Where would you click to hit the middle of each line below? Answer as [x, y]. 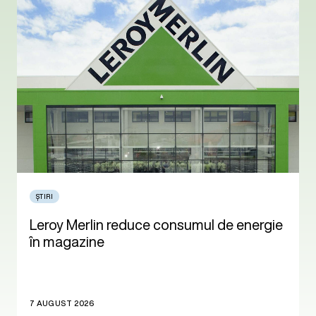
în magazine [67, 241]
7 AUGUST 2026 [62, 303]
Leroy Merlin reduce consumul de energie [156, 224]
